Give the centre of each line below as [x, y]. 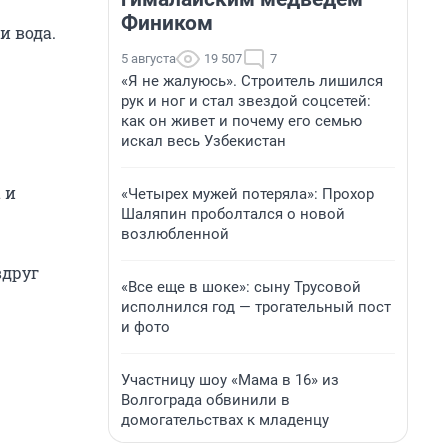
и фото [145, 327]
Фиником [167, 23]
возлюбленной [175, 234]
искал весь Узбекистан [203, 141]
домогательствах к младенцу [225, 420]
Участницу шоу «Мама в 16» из [230, 380]
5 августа [148, 58]
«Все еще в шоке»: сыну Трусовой [241, 287]
